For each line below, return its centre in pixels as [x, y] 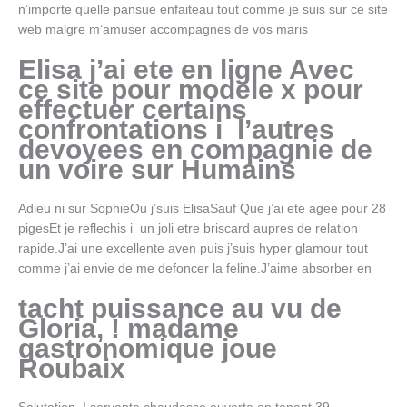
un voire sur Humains [157, 169]
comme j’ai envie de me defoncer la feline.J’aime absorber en [195, 268]
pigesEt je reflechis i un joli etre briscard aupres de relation [188, 228]
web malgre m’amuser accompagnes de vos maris [163, 30]
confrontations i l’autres [176, 129]
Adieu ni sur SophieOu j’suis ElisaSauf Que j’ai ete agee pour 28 [202, 208]
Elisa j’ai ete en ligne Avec [186, 69]
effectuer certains [133, 109]
